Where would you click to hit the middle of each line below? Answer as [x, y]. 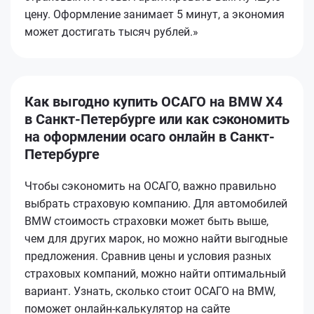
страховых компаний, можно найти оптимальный [155, 273]
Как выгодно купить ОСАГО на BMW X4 [153, 101]
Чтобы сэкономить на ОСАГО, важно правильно [150, 186]
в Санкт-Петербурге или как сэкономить [157, 119]
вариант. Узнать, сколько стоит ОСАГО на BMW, [150, 291]
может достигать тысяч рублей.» [111, 32]
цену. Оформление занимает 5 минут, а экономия [155, 14]
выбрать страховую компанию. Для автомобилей [156, 203]
